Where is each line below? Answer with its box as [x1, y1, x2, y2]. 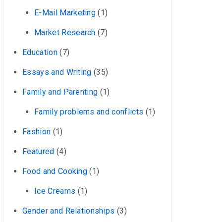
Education [22, 48, 57, 57]
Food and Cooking [22, 166, 88, 176]
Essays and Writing [22, 67, 92, 77]
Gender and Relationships [22, 206, 115, 216]
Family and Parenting [22, 87, 98, 97]
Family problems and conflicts [34, 107, 144, 116]
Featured [22, 147, 55, 156]
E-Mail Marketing [34, 8, 96, 17]
